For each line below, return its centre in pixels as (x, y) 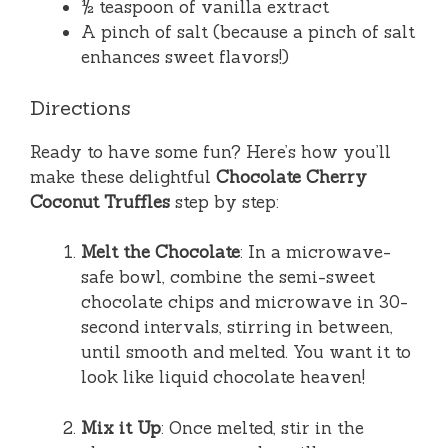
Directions (80, 107)
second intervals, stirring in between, (237, 327)
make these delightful (123, 176)
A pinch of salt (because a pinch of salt (248, 32)
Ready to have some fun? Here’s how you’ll (210, 151)
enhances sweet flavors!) (185, 57)
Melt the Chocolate (160, 252)
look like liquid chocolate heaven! (223, 377)
